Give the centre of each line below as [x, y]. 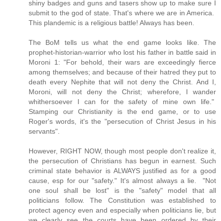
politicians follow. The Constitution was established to [122, 201]
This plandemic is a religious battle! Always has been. [112, 23]
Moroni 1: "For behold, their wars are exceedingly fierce [122, 62]
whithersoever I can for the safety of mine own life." [122, 102]
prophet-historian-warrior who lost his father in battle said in [122, 53]
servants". [44, 131]
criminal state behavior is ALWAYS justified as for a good [122, 171]
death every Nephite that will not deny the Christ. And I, [122, 82]
